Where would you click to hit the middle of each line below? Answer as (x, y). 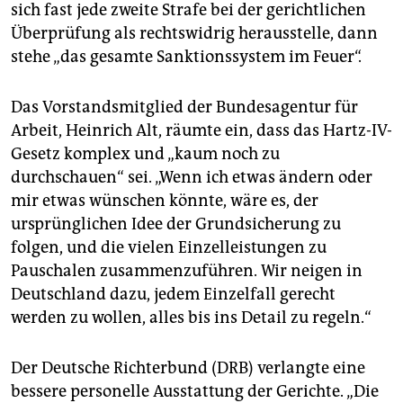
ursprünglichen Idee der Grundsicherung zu (176, 224)
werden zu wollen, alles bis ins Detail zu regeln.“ (191, 318)
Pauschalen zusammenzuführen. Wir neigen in (187, 271)
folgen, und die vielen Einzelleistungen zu (169, 248)
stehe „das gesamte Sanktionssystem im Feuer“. (186, 57)
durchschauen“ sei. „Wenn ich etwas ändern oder (192, 178)
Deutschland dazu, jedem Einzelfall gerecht (173, 295)
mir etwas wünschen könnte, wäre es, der (165, 201)
